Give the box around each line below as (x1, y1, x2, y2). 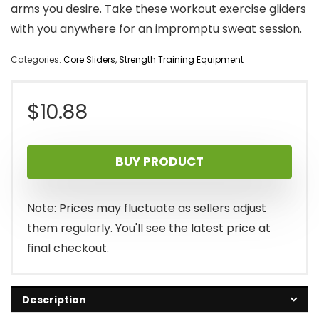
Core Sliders (63, 53, 115, 66)
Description (22, 293, 86, 308)
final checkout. (27, 240, 109, 257)
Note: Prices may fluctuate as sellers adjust (27, 200, 266, 217)
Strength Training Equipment (119, 53, 244, 66)
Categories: (11, 53, 63, 66)
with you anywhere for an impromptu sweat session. (11, 21, 302, 38)
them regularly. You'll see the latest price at (27, 220, 271, 237)
